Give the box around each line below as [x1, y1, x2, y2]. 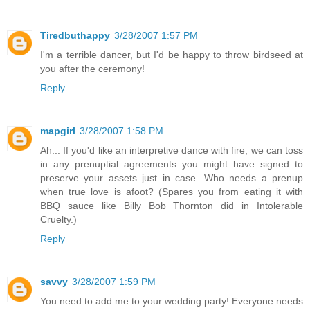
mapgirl [40, 125, 75, 137]
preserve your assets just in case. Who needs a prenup [40, 172, 303, 184]
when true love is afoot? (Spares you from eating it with [40, 186, 303, 198]
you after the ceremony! [40, 63, 145, 75]
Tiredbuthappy [40, 30, 110, 42]
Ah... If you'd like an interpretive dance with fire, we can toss [40, 145, 303, 156]
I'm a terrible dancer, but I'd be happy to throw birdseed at [40, 49, 303, 61]
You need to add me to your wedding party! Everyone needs [40, 295, 303, 307]
